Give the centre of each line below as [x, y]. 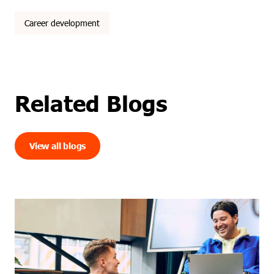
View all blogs [58, 146]
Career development [62, 23]
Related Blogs [91, 103]
